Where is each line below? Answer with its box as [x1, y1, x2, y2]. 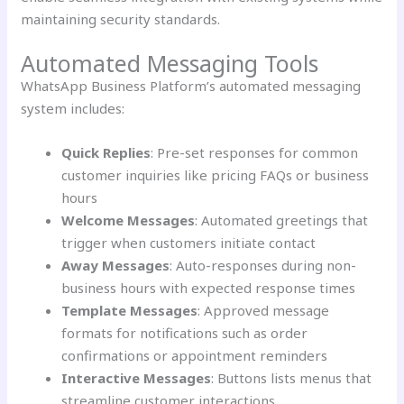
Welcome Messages [61, 211, 196, 230]
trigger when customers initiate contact [61, 234, 317, 252]
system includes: [21, 99, 125, 118]
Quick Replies [61, 143, 151, 162]
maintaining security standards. [21, 10, 221, 29]
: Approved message [197, 301, 330, 320]
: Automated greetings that [195, 211, 369, 230]
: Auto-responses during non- [170, 256, 357, 275]
